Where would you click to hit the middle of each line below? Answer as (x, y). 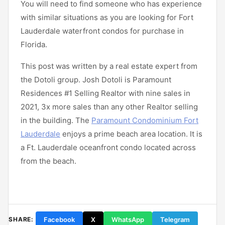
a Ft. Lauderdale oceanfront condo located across (108, 147)
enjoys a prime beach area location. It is (131, 134)
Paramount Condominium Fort (145, 120)
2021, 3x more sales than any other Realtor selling (109, 106)
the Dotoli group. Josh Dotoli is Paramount (96, 79)
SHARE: (21, 219)
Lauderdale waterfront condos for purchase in (102, 31)
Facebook (60, 219)
